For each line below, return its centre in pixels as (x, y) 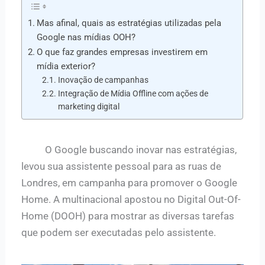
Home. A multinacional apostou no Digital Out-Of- (131, 199)
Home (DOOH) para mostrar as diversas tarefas (128, 216)
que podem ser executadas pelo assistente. (119, 232)
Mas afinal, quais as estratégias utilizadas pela (129, 23)
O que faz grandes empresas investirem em (122, 52)
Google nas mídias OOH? (86, 38)
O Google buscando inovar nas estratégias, (129, 150)
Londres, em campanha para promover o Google (130, 183)
